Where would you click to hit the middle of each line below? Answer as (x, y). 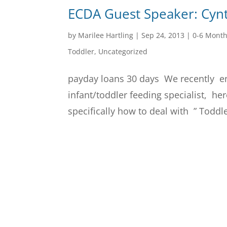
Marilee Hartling (106, 35)
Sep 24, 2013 (163, 35)
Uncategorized (123, 52)
